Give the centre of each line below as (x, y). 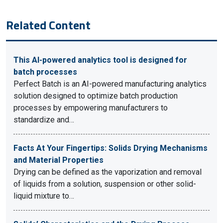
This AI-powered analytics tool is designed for (100, 60)
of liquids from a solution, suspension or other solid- (105, 184)
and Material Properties (58, 160)
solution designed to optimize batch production (96, 96)
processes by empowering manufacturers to (91, 108)
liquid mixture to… (44, 196)
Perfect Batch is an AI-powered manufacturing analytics (110, 84)
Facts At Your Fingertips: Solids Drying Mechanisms (111, 148)
